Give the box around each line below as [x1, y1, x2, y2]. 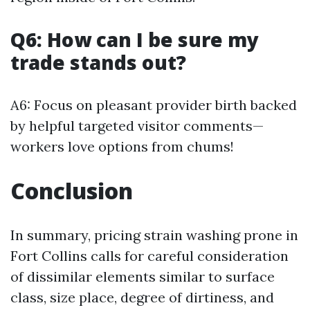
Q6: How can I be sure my [10, 26, 259, 53]
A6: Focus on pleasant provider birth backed [10, 96, 297, 113]
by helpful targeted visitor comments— [10, 117, 264, 134]
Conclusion [10, 176, 133, 206]
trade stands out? [10, 49, 186, 75]
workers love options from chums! [10, 138, 234, 155]
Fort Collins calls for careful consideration [10, 247, 289, 264]
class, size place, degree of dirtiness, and [10, 289, 274, 306]
